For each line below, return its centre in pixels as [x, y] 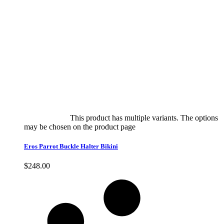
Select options [46, 117]
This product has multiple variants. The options [144, 117]
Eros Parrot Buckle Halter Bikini [71, 146]
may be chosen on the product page [81, 126]
